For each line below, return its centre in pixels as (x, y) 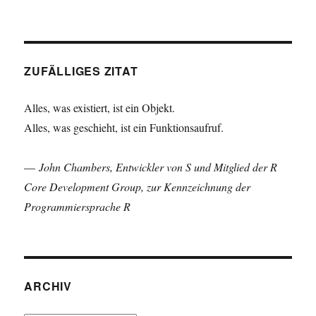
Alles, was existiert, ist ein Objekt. (100, 107)
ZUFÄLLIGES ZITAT (81, 71)
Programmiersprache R (78, 206)
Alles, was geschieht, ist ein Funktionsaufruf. (124, 127)
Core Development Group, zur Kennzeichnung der (138, 186)
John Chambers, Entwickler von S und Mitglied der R (158, 166)
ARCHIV (48, 286)
